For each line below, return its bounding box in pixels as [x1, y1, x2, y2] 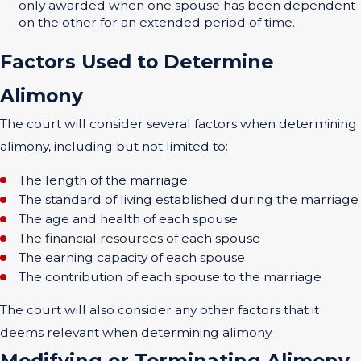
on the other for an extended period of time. [19, 15, 296, 31]
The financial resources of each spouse [19, 230, 261, 246]
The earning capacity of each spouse [19, 250, 246, 266]
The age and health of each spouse [19, 210, 239, 226]
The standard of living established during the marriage [19, 191, 359, 207]
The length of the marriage [19, 172, 189, 188]
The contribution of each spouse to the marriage [19, 269, 322, 285]
